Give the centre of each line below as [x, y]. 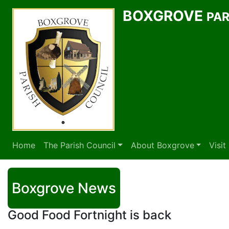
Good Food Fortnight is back [89, 215]
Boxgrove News [64, 188]
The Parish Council [79, 145]
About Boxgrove [162, 145]
